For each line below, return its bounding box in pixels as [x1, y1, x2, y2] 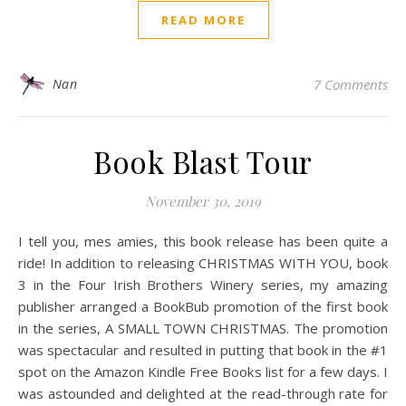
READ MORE [160, 12, 246, 28]
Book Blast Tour [93, 141, 313, 181]
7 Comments [314, 75, 388, 93]
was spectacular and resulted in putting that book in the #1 [18, 341, 388, 359]
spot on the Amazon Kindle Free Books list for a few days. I [18, 362, 388, 381]
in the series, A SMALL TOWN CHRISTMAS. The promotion [18, 319, 388, 337]
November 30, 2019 [145, 192, 261, 210]
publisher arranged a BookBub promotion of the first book [18, 297, 388, 315]
